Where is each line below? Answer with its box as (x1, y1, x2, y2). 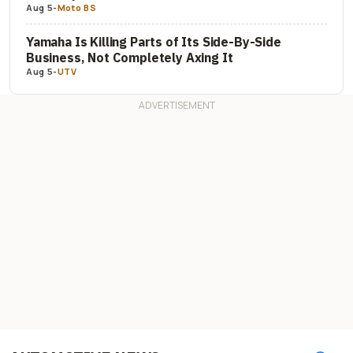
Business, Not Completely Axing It (26, 50, 233, 66)
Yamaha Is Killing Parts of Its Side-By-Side (26, 34, 281, 50)
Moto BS (57, 2, 97, 14)
